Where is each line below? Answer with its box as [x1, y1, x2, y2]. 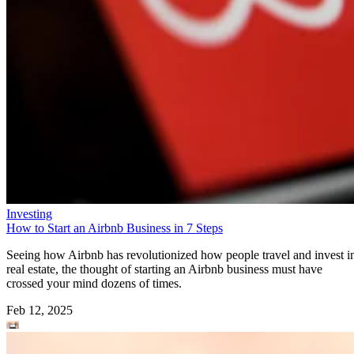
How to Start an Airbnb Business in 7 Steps [6, 220, 223, 235]
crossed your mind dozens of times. [6, 276, 182, 290]
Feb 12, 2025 [6, 303, 73, 317]
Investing [6, 206, 52, 220]
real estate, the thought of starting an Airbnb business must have [6, 262, 322, 276]
